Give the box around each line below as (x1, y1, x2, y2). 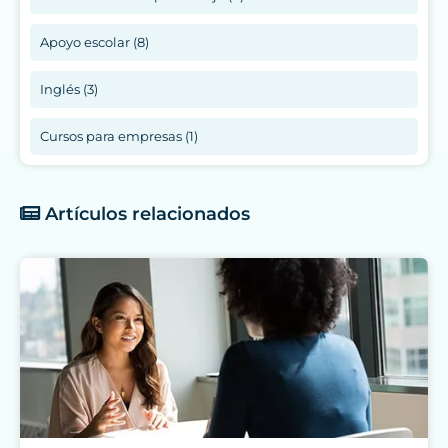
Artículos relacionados (40, 203, 250, 226)
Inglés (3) (40, 81, 98, 98)
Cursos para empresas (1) (40, 128, 198, 145)
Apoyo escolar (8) (40, 34, 149, 51)
